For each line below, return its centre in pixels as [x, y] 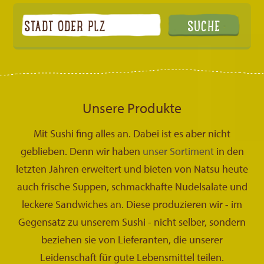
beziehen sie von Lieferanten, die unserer [132, 240]
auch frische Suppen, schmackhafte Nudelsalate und [132, 187]
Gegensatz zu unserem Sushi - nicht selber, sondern [132, 222]
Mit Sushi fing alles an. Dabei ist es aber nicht [132, 134]
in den [229, 151]
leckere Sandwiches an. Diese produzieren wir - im [132, 204]
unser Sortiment [178, 151]
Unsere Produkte [132, 108]
